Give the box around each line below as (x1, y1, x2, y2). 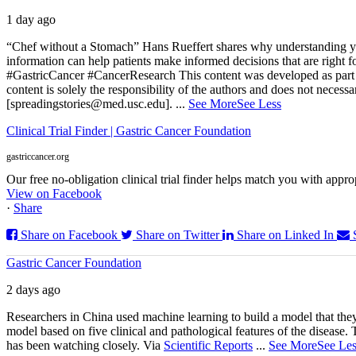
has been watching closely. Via (6, 338, 164, 352)
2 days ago (6, 282, 60, 296)
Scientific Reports (164, 338, 253, 352)
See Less (237, 96, 281, 110)
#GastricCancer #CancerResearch (6, 68, 176, 82)
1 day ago (6, 12, 56, 26)
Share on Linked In (237, 227, 334, 242)
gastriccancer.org (6, 150, 69, 162)
